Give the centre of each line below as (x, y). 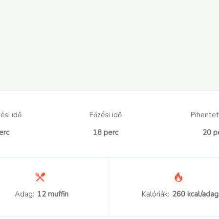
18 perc (106, 133)
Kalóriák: (155, 194)
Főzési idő (106, 115)
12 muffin (53, 194)
